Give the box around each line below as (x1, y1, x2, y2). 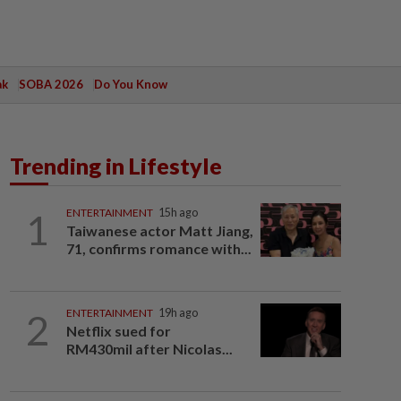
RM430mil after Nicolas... (65, 340, 233, 357)
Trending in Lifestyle (10, 152, 222, 179)
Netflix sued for (65, 322, 171, 339)
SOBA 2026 (18, 77, 83, 91)
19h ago (158, 306, 198, 320)
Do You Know (93, 77, 167, 91)
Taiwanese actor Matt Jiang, (65, 222, 253, 239)
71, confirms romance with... (65, 240, 252, 257)
